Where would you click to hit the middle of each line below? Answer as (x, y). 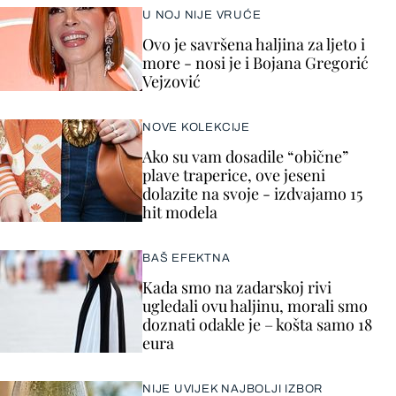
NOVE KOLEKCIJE (196, 127)
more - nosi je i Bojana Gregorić (255, 62)
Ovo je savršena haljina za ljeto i (254, 44)
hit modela (180, 212)
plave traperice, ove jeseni (234, 175)
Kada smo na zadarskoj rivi (237, 287)
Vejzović (171, 81)
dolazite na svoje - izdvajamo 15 (252, 193)
